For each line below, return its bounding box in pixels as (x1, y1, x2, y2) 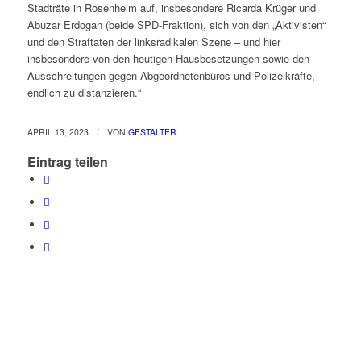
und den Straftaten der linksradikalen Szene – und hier (27, 34, 280, 50)
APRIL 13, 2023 (27, 126, 89, 139)
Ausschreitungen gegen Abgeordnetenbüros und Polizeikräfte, (27, 68, 315, 84)
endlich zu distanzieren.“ (27, 85, 141, 101)
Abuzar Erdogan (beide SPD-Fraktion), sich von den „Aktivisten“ (27, 17, 326, 33)
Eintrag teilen (27, 152, 108, 172)
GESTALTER (127, 126, 176, 139)
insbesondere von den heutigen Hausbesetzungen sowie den (27, 51, 309, 67)
